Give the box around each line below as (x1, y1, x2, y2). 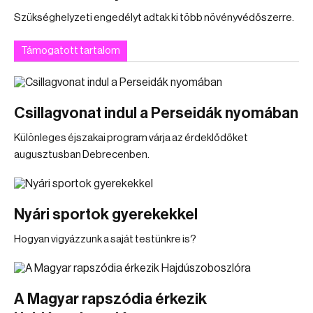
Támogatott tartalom (21, 45, 120, 56)
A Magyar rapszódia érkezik (14, 291, 207, 307)
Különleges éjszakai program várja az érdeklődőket (14, 133, 248, 143)
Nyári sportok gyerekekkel (14, 207, 198, 222)
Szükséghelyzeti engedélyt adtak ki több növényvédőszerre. (14, 13, 294, 23)
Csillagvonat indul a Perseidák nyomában (14, 105, 298, 121)
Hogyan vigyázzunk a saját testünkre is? (14, 234, 196, 245)
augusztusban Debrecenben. (14, 150, 150, 160)
